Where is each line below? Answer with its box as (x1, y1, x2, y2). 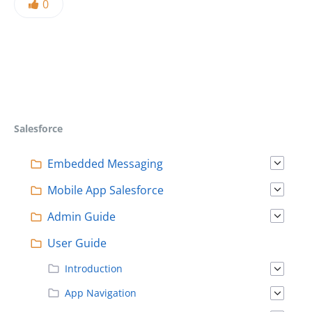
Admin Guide (47, 208, 116, 224)
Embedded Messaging (47, 155, 163, 171)
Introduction (65, 261, 123, 275)
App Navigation (65, 286, 136, 299)
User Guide (47, 235, 107, 251)
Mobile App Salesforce (47, 182, 164, 198)
